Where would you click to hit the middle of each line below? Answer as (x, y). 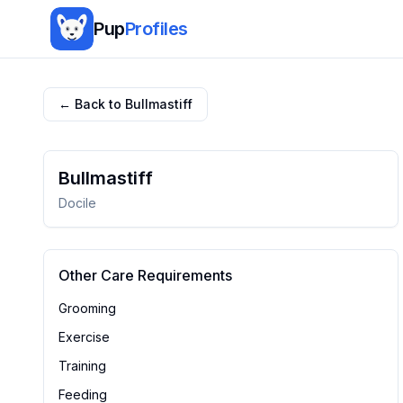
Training (82, 366)
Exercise (84, 337)
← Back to (92, 104)
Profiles (156, 29)
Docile (77, 203)
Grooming (87, 308)
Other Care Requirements (145, 275)
